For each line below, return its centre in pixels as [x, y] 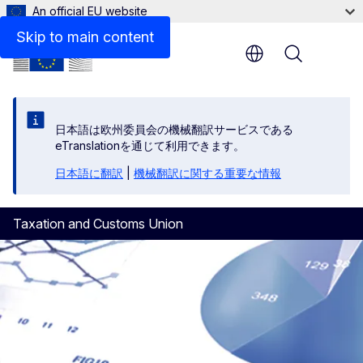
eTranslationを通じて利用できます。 [150, 145]
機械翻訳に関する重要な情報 [207, 173]
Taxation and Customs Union [98, 224]
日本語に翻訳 [89, 173]
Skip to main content [85, 37]
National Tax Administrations [124, 28]
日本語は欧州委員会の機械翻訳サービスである [174, 129]
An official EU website [90, 11]
